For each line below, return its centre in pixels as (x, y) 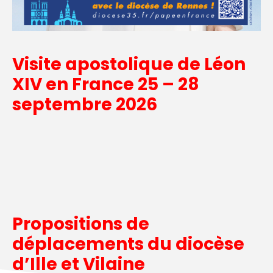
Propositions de (81, 224)
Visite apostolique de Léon (129, 64)
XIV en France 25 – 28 (106, 84)
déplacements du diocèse (128, 244)
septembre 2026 (85, 104)
